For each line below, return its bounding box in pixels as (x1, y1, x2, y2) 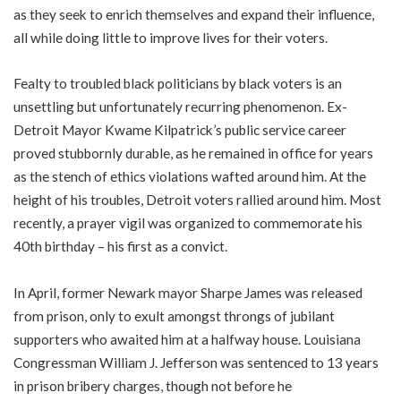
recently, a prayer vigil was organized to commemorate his (13, 215, 363, 231)
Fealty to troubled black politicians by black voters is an (13, 75, 342, 91)
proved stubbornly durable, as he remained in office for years (13, 145, 373, 161)
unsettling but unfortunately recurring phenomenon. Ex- (13, 98, 347, 115)
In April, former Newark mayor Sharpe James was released (13, 285, 363, 301)
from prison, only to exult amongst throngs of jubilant (13, 308, 335, 324)
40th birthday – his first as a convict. (13, 238, 227, 254)
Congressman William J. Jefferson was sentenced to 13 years (13, 354, 379, 371)
